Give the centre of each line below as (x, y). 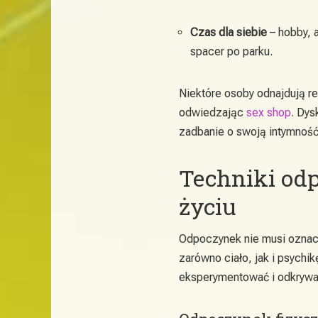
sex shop (269, 112)
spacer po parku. (231, 51)
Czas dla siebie (229, 32)
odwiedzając (213, 112)
